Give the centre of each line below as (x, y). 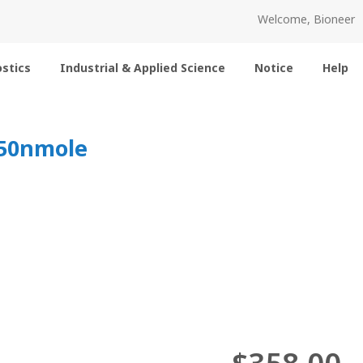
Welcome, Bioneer (306, 19)
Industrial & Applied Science (143, 68)
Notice (274, 68)
